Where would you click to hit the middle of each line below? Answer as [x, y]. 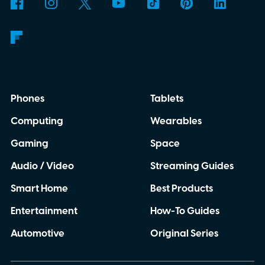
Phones [27, 99]
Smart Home [39, 188]
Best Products [181, 188]
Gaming [29, 144]
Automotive [37, 233]
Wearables [176, 122]
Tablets [167, 99]
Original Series [184, 233]
